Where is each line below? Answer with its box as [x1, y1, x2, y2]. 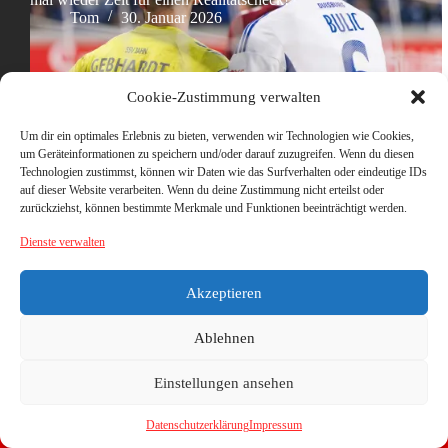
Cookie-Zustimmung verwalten [127, 88, 321, 105]
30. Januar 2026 [121, 8, 222, 26]
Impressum [249, 418, 302, 432]
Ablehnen [193, 329, 255, 346]
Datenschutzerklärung [146, 418, 249, 432]
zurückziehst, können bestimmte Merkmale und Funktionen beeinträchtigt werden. [20, 201, 407, 215]
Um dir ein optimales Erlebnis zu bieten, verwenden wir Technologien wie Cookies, [20, 129, 414, 143]
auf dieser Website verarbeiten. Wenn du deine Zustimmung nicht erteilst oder [20, 183, 384, 197]
